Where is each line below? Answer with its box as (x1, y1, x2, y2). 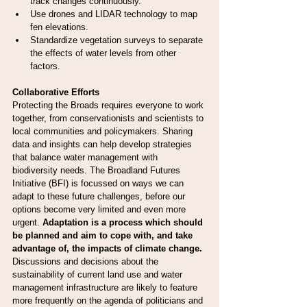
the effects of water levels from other (30, 47, 179, 58)
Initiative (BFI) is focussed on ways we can (12, 177, 186, 188)
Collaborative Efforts (12, 86, 99, 97)
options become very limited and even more (12, 204, 188, 214)
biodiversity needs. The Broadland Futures (12, 164, 183, 175)
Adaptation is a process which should (42, 217, 206, 228)
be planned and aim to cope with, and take (12, 230, 195, 241)
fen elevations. (30, 21, 88, 32)
